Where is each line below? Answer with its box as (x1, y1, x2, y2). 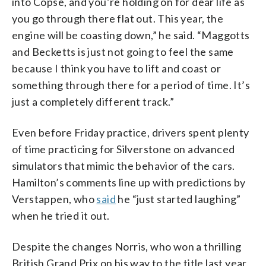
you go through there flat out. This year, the (12, 11, 223, 25)
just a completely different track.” (12, 94, 174, 108)
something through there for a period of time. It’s (12, 78, 250, 91)
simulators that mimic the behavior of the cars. (12, 159, 235, 172)
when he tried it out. (12, 208, 110, 222)
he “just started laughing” (116, 192, 241, 205)
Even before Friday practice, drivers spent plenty (12, 125, 249, 139)
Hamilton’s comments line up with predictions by (12, 175, 246, 189)
